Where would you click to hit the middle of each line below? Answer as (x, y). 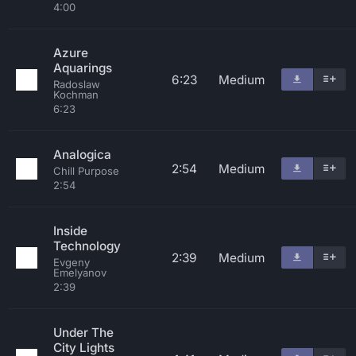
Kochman (76, 95)
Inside (70, 231)
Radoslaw (77, 84)
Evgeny (72, 262)
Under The (83, 333)
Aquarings (83, 68)
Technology (87, 246)
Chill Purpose (86, 171)
